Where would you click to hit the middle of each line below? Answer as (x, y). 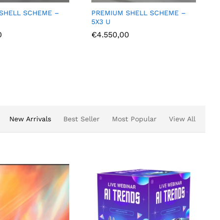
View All (182, 119)
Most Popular (134, 119)
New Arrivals (30, 119)
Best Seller (82, 119)
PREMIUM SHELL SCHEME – (156, 13)
